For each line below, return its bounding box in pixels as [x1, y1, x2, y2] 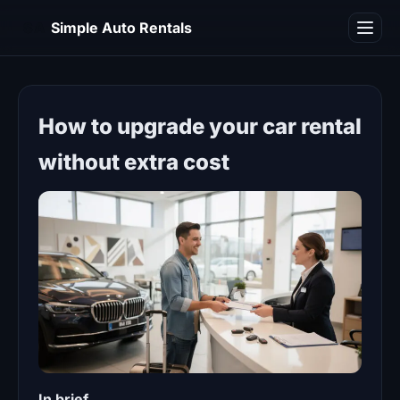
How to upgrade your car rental [38, 113, 362, 139]
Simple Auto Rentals [51, 18, 192, 37]
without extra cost [38, 149, 229, 175]
